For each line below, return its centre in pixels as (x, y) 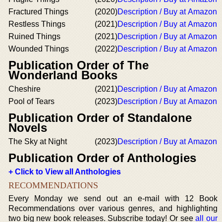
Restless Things (37, 24)
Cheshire (25, 89)
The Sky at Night (38, 141)
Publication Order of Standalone (100, 118)
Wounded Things (39, 49)
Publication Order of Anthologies (102, 158)
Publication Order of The (79, 65)
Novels (28, 128)
